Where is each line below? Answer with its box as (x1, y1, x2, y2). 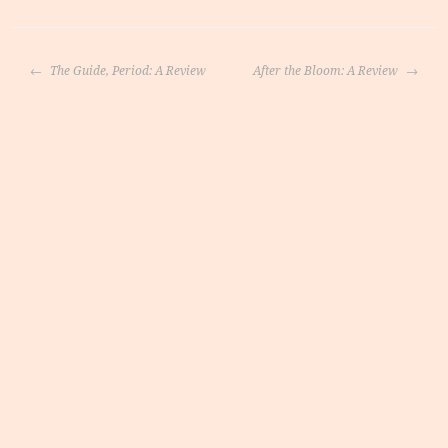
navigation (29, 74, 226, 123)
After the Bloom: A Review (252, 63, 401, 78)
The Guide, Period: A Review (47, 63, 207, 78)
